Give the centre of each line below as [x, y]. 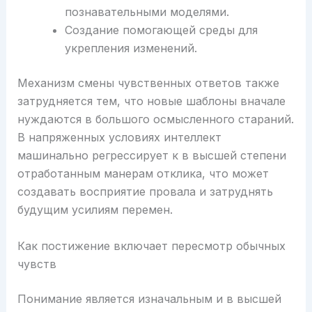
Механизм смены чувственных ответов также [148, 83]
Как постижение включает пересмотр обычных [151, 245]
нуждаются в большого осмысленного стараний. [155, 119]
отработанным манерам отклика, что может [143, 174]
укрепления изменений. [131, 48]
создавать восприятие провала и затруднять [145, 192]
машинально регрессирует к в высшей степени [151, 156]
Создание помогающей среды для [161, 30]
